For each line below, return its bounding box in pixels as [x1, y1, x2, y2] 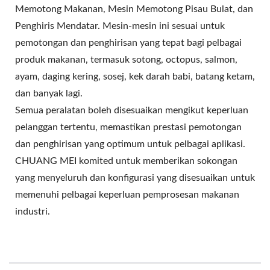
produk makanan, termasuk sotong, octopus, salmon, [15, 55, 237, 65]
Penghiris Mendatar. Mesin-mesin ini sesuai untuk [15, 21, 225, 31]
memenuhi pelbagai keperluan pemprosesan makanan [15, 190, 239, 200]
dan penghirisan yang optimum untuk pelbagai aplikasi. [15, 139, 245, 149]
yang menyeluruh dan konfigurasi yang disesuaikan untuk [15, 173, 255, 183]
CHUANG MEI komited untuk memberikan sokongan [15, 156, 237, 166]
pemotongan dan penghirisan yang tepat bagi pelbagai [15, 38, 242, 48]
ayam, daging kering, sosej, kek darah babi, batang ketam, [15, 72, 255, 82]
